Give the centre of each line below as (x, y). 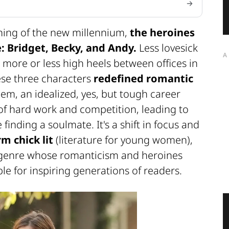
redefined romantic (143, 79)
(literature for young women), (123, 140)
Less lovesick (167, 48)
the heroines (162, 33)
